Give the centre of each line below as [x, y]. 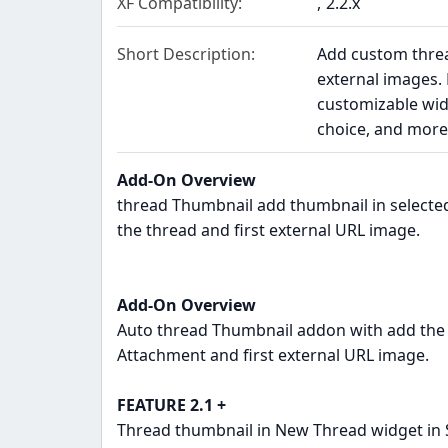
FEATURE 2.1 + [171, 405]
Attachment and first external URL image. [272, 355]
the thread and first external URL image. [268, 230]
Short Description [183, 54]
